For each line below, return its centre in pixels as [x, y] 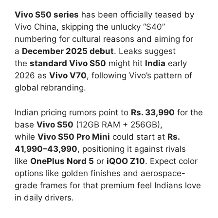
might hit [126, 64]
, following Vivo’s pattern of [139, 76]
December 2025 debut [68, 51]
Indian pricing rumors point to [73, 112]
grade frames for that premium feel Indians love [108, 185]
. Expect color [171, 161]
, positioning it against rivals [132, 149]
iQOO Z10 [126, 161]
